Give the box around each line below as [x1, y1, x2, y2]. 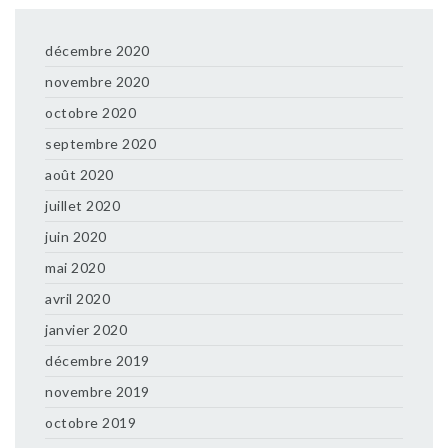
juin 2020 [45, 228, 107, 245]
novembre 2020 [45, 73, 150, 90]
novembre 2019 [45, 383, 150, 400]
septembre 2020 [45, 135, 156, 152]
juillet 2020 [45, 197, 120, 214]
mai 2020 [45, 259, 105, 276]
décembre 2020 [45, 42, 150, 59]
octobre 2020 [45, 104, 136, 121]
